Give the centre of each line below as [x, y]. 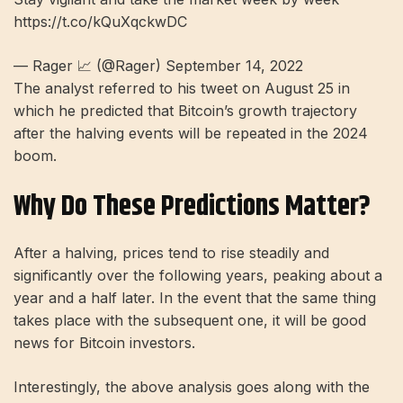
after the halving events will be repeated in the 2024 [191, 133]
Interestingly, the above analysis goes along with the [192, 387]
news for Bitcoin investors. [104, 343]
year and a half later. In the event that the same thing [195, 298]
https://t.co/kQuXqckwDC [100, 21]
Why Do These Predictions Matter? [192, 206]
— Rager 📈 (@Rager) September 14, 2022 [158, 65]
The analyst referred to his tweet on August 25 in [182, 88]
